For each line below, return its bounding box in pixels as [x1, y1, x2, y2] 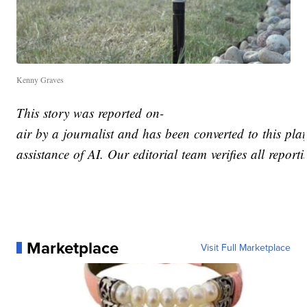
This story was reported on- [16, 103, 164, 121]
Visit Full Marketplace [200, 240, 291, 255]
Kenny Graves [16, 73, 64, 85]
